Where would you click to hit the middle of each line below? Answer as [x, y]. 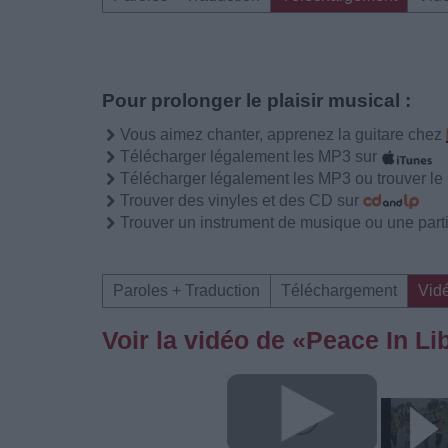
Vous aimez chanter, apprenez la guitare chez [283, 134]
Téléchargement [339, 290]
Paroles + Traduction [186, 290]
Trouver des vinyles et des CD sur [241, 200]
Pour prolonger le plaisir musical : [256, 100]
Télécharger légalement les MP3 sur [250, 156]
